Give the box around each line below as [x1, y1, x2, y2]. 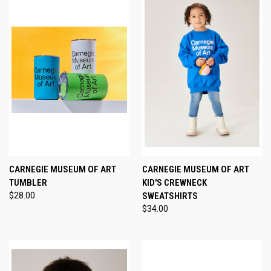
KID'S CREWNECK [142, 177, 207, 188]
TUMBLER [9, 177, 47, 188]
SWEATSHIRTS [142, 190, 198, 201]
